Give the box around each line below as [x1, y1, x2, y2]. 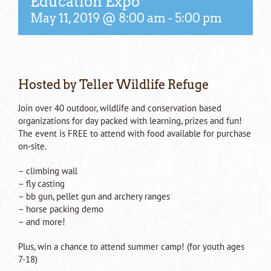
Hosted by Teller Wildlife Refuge [18, 77, 209, 93]
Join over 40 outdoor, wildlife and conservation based [18, 102, 221, 114]
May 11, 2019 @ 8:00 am [30, 11, 166, 26]
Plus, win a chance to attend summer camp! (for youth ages [18, 241, 244, 253]
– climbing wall [18, 165, 77, 177]
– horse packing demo [18, 203, 103, 215]
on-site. [18, 140, 47, 152]
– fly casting [18, 178, 65, 190]
